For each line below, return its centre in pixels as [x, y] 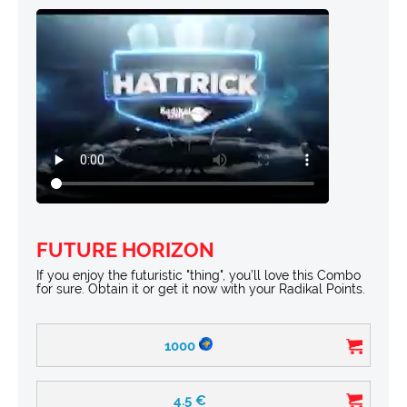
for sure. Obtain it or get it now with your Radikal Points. [201, 289]
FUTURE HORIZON [125, 250]
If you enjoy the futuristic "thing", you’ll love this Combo [199, 276]
